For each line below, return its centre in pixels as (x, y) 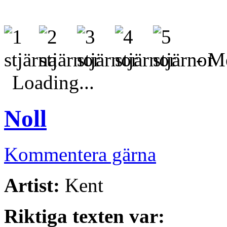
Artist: (32, 185)
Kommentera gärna (80, 155)
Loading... (53, 83)
